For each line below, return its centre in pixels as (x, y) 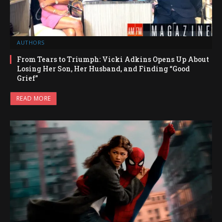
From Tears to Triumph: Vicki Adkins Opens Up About (113, 59)
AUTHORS (31, 42)
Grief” (28, 78)
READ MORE (34, 98)
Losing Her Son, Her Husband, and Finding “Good (103, 68)
